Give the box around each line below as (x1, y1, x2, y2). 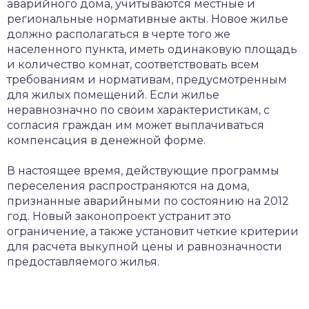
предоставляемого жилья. (7, 255, 159, 268)
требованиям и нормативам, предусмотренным (7, 73, 287, 86)
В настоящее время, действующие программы (7, 164, 279, 177)
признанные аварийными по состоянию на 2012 (7, 195, 289, 208)
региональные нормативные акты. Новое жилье (7, 12, 288, 26)
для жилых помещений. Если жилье (7, 88, 219, 101)
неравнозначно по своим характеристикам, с (7, 103, 270, 117)
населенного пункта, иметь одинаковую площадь (7, 43, 297, 56)
